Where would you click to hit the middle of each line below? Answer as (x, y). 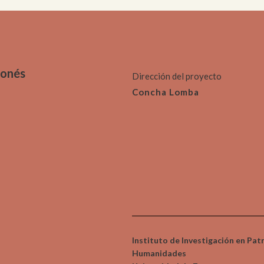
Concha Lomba (166, 92)
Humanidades (159, 253)
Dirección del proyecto (177, 76)
